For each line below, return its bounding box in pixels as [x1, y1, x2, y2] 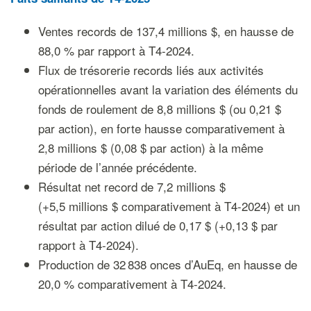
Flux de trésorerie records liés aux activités [37, 61, 264, 78]
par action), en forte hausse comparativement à [37, 119, 285, 137]
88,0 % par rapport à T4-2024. [37, 42, 194, 59]
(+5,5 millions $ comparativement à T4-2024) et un [37, 197, 300, 215]
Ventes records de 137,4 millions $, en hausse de [37, 22, 294, 40]
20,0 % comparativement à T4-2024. [37, 275, 226, 292]
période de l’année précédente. [37, 158, 197, 176]
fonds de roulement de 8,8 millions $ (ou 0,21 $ [37, 100, 281, 117]
